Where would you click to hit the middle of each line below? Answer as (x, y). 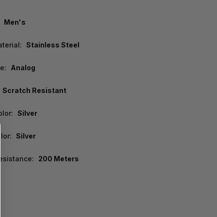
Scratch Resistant (35, 91)
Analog (23, 68)
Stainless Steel (53, 45)
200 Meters (59, 159)
